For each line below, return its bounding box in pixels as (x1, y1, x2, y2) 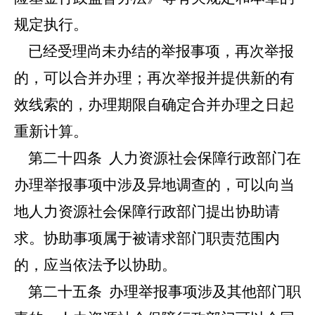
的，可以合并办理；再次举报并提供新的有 (14, 70, 295, 86)
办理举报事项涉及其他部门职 (102, 283, 301, 300)
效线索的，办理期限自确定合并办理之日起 (14, 96, 295, 113)
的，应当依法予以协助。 (14, 257, 176, 274)
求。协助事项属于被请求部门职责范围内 (14, 230, 280, 247)
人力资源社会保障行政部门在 (102, 150, 301, 167)
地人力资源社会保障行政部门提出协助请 (14, 203, 280, 220)
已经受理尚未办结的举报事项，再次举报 (14, 43, 294, 60)
